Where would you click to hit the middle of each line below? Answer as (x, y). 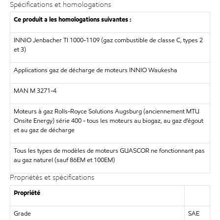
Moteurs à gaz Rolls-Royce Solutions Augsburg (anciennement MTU (106, 111)
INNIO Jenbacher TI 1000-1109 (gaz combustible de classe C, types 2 (108, 40)
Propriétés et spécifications (52, 177)
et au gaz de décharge (44, 130)
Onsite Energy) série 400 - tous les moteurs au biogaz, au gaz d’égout (108, 121)
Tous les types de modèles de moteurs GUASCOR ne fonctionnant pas (109, 151)
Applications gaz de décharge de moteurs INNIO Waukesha (95, 70)
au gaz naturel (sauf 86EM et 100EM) (64, 160)
